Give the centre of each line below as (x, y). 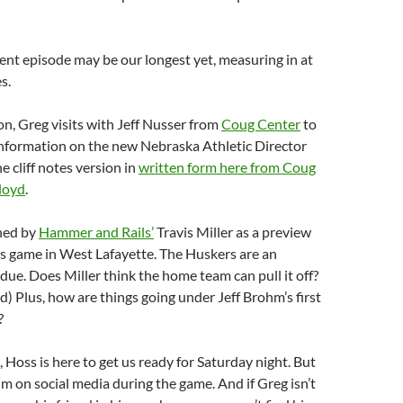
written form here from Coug (227, 167)
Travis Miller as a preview (233, 232)
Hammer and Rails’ (96, 232)
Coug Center (261, 124)
